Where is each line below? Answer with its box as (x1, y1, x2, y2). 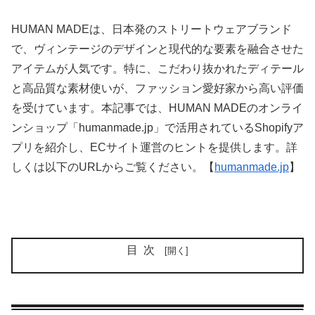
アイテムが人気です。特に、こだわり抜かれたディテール (11, 63, 304, 75)
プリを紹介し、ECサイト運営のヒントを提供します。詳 (11, 141, 297, 154)
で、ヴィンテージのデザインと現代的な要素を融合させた (11, 43, 304, 56)
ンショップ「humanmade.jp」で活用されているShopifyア (11, 122, 304, 134)
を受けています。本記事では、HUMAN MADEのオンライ (11, 102, 303, 115)
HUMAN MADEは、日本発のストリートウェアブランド (11, 23, 292, 36)
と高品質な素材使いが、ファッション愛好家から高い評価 (11, 82, 304, 95)
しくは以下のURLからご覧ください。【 (11, 161, 214, 174)
